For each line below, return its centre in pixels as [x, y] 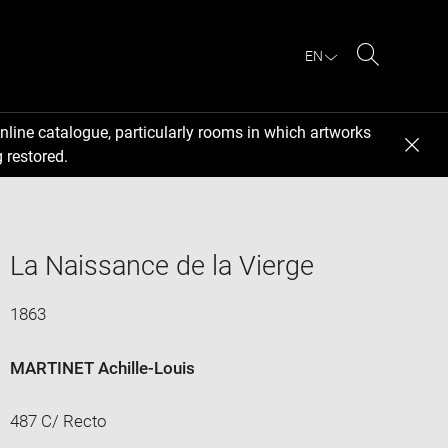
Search [393, 78]
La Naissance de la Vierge [161, 265]
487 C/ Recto [58, 420]
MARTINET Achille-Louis [102, 367]
